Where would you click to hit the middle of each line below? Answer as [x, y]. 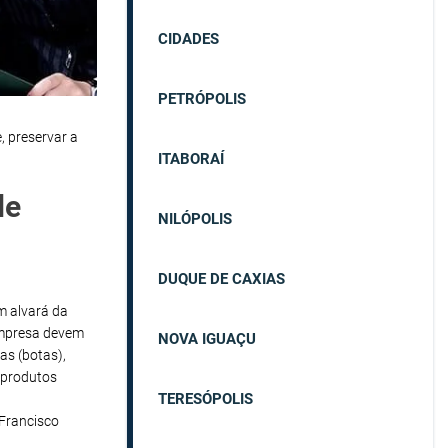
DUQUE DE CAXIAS [221, 278]
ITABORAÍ [191, 158]
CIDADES [188, 38]
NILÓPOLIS [195, 218]
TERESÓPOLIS [205, 398]
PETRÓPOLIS [202, 98]
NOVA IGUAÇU [207, 338]
